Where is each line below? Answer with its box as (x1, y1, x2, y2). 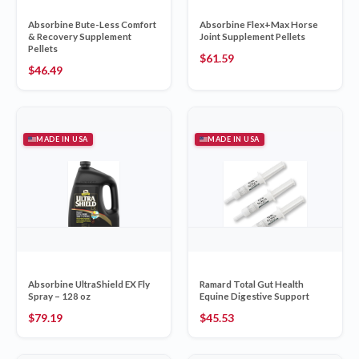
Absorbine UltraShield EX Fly (28, 279, 150, 290)
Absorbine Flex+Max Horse (200, 19, 318, 30)
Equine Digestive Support (200, 291, 309, 302)
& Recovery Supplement (28, 31, 131, 42)
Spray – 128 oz (28, 291, 91, 302)
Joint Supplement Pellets (200, 31, 305, 42)
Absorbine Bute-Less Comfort (28, 19, 156, 30)
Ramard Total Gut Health (200, 279, 304, 290)
